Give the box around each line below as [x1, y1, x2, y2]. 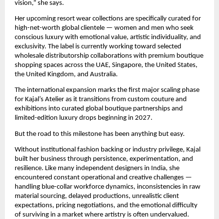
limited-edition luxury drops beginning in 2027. [15, 114, 153, 122]
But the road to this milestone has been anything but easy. [15, 130, 185, 138]
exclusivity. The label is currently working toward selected [15, 43, 181, 51]
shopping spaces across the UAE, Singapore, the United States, [15, 62, 197, 69]
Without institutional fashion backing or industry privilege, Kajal [15, 146, 200, 154]
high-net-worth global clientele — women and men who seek [15, 24, 194, 32]
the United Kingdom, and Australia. [15, 71, 118, 79]
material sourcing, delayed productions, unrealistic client [15, 193, 179, 200]
